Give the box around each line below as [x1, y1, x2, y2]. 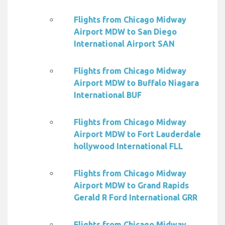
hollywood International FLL [74, 142, 183, 151]
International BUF [74, 90, 142, 100]
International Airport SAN [74, 39, 175, 49]
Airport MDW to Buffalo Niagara [74, 78, 199, 88]
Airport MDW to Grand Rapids [74, 181, 189, 190]
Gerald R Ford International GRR [74, 193, 197, 202]
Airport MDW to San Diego [74, 27, 177, 37]
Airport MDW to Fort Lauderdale [74, 130, 201, 139]
